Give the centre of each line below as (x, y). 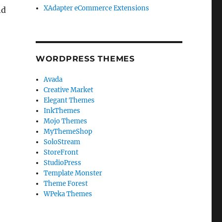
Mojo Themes (66, 121)
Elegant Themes (69, 100)
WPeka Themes (68, 194)
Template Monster (73, 173)
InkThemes (62, 111)
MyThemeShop (68, 132)
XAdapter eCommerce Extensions (97, 8)
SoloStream (62, 142)
